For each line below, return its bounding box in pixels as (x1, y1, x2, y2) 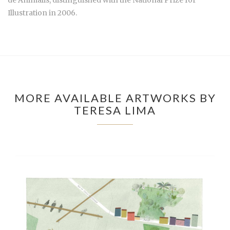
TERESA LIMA (74, 103, 156, 117)
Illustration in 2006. (8, 8, 77, 17)
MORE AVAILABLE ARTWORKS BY (14, 90, 216, 105)
